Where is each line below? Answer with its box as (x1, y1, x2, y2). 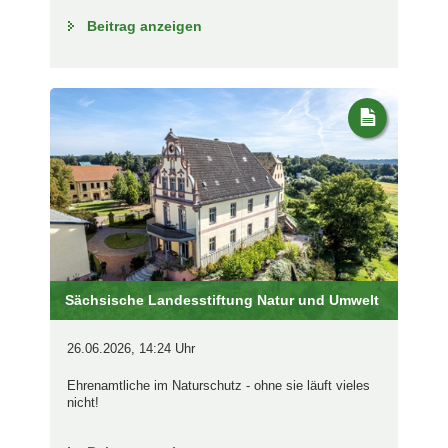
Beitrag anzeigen (87, 17, 202, 34)
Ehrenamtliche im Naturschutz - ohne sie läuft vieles (67, 377, 370, 393)
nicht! (67, 394, 99, 410)
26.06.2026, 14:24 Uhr (67, 340, 195, 356)
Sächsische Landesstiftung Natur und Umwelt (65, 291, 379, 308)
